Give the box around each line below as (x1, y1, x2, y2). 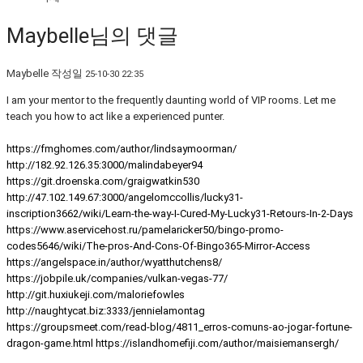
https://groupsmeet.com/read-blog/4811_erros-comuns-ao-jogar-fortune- (6, 321, 352, 334)
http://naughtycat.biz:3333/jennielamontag (6, 305, 205, 318)
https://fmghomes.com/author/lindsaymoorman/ (6, 143, 237, 156)
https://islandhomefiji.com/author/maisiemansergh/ (96, 337, 339, 350)
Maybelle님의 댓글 (6, 23, 178, 48)
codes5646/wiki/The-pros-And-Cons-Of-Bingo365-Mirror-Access (6, 240, 310, 253)
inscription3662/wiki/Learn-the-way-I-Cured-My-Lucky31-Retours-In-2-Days (6, 207, 353, 220)
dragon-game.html (6, 337, 93, 350)
